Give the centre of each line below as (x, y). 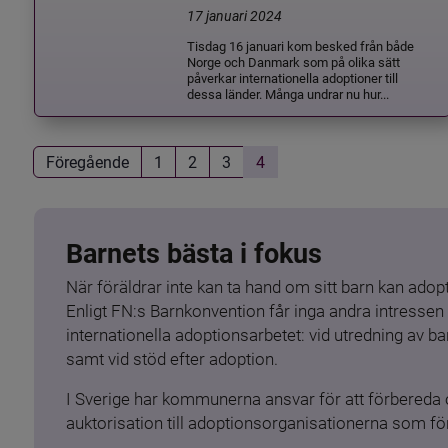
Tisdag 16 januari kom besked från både (301, 46)
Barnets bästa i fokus (193, 253)
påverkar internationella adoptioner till (293, 78)
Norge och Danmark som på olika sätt (294, 62)
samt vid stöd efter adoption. (171, 359)
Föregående (87, 162)
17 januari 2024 (235, 16)
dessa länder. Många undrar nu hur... (288, 94)
